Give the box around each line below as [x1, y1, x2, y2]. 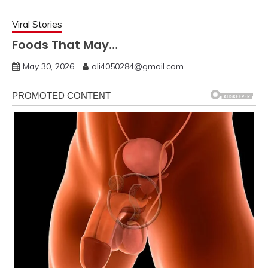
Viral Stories [12, 18, 62, 30]
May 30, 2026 [23, 60, 74, 72]
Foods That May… [12, 36, 118, 53]
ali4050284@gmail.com [92, 60, 184, 72]
